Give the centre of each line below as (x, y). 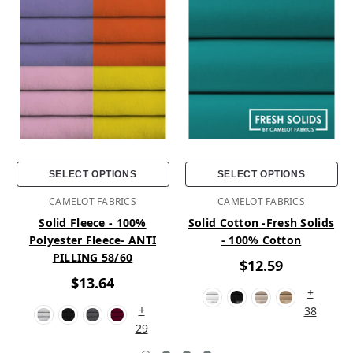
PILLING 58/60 (93, 257)
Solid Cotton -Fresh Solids (261, 222)
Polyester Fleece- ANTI (93, 240)
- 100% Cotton (261, 240)
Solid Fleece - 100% (93, 222)
